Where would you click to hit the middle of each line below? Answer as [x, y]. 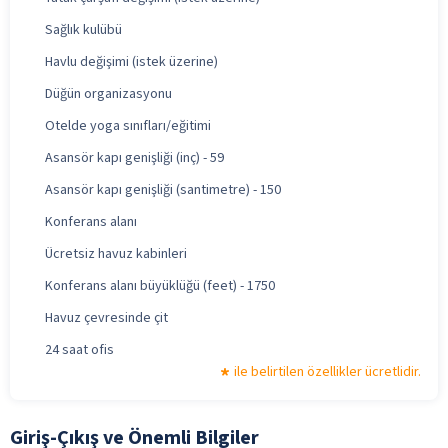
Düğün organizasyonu [108, 93]
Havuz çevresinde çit [106, 317]
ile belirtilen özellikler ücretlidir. [327, 371]
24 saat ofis [79, 349]
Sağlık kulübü [83, 29]
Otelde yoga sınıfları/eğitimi [128, 125]
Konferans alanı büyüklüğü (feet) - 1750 [160, 285]
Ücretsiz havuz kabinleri [116, 253]
